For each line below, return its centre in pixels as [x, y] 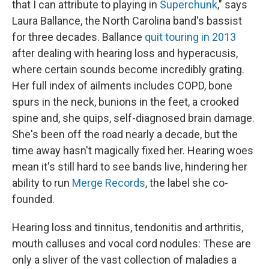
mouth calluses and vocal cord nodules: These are [131, 243]
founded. [33, 199]
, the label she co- [187, 183]
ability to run [41, 183]
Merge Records [107, 183]
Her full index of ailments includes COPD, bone [122, 86]
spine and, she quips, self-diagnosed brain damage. [133, 118]
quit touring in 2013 [190, 37]
